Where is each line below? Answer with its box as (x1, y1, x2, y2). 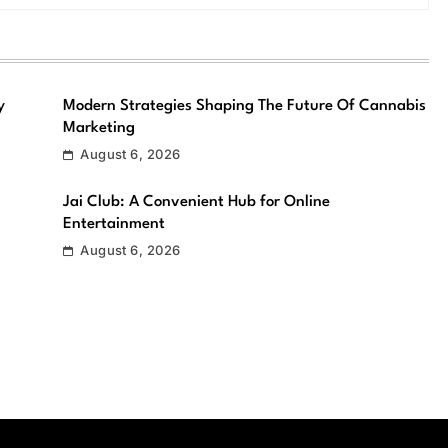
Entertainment (62, 216, 165, 232)
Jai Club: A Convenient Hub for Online (62, 194, 330, 210)
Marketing (62, 120, 135, 136)
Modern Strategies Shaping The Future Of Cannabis (62, 98, 426, 114)
